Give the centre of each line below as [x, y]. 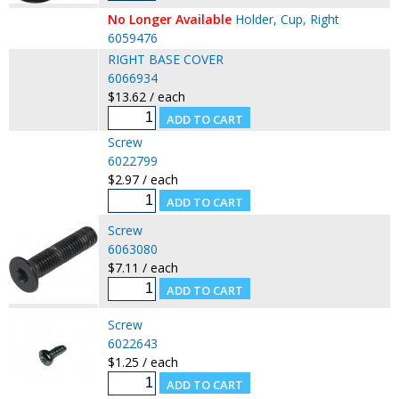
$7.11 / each [142, 267]
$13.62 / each [146, 96]
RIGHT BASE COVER [165, 59]
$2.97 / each [142, 179]
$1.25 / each [142, 362]
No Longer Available [169, 19]
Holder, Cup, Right [287, 19]
